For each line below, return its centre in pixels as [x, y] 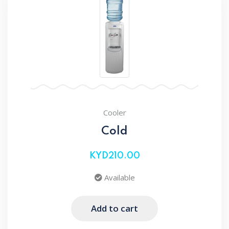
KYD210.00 [114, 156]
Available [118, 177]
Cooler [114, 112]
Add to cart [114, 209]
